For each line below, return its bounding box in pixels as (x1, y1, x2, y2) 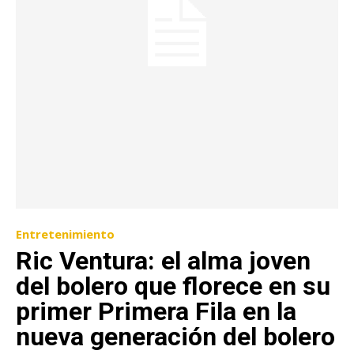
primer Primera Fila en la (16, 296, 296, 327)
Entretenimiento (16, 226, 115, 243)
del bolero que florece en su (16, 271, 330, 302)
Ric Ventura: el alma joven (16, 246, 311, 277)
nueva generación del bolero (16, 322, 335, 352)
